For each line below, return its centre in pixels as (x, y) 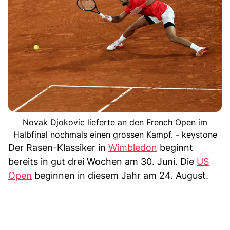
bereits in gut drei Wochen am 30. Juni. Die (102, 161)
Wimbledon (133, 148)
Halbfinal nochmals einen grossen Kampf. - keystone (115, 135)
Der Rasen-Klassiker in (58, 148)
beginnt (175, 148)
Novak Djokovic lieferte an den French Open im (115, 122)
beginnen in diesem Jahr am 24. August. (120, 175)
